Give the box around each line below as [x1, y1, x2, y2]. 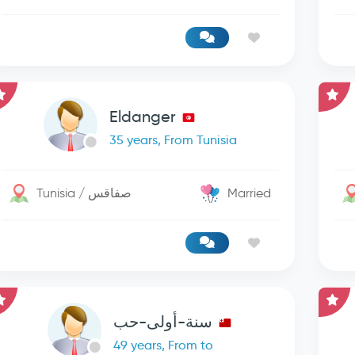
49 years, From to [113, 338, 213, 353]
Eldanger [109, 107, 177, 126]
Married [227, 185, 272, 200]
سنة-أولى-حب [113, 312, 212, 331]
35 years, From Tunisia [109, 132, 238, 147]
